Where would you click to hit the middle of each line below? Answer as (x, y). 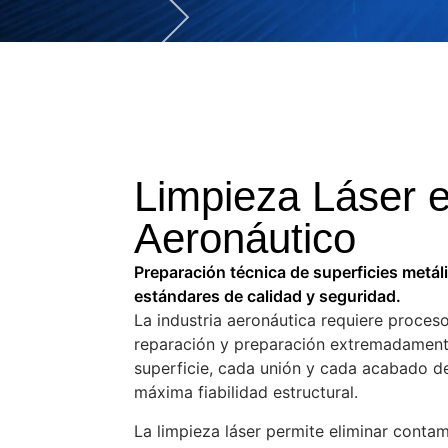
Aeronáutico (245, 239)
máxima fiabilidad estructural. (246, 392)
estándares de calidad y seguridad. (268, 296)
